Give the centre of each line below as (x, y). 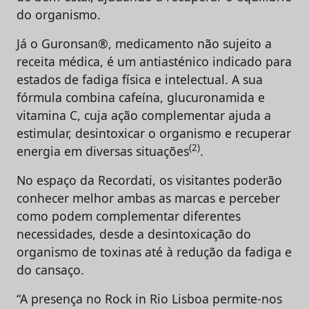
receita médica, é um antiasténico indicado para (154, 61)
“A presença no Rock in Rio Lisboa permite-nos (149, 298)
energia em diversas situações (103, 151)
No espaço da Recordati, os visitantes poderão (149, 180)
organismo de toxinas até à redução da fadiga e (154, 251)
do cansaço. (50, 269)
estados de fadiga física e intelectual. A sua (140, 79)
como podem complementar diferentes (129, 216)
